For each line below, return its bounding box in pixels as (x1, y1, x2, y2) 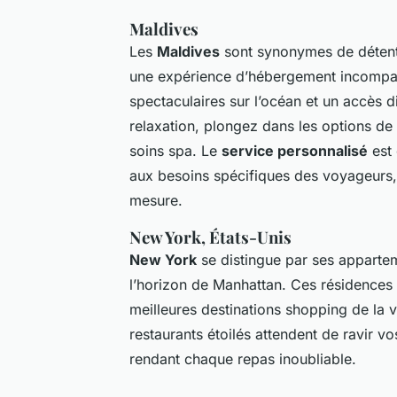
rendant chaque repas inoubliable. (129, 349, 356, 368)
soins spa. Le (129, 141, 222, 160)
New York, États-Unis (129, 225, 292, 248)
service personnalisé (222, 141, 368, 160)
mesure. (129, 191, 183, 209)
